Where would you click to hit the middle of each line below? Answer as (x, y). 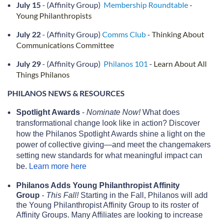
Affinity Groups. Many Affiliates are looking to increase (110, 215)
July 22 (28, 34)
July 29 (28, 63)
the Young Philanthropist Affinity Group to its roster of (107, 205)
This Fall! (62, 195)
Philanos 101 (126, 63)
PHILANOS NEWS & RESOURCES (66, 93)
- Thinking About (176, 34)
